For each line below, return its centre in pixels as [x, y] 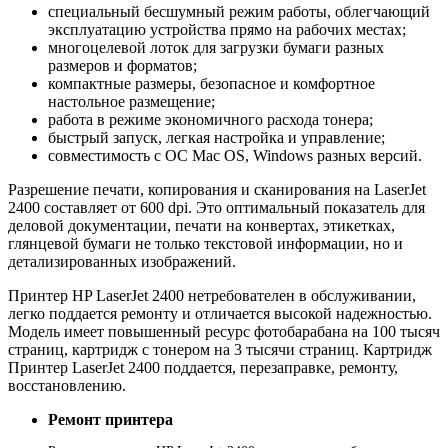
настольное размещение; [131, 101]
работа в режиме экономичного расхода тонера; [210, 119]
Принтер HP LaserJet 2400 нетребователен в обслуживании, [212, 295]
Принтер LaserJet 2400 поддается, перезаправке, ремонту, [203, 367]
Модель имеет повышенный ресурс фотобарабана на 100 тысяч [224, 331]
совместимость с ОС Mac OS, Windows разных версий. [235, 155]
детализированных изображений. [122, 261]
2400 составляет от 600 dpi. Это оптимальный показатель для [216, 207]
